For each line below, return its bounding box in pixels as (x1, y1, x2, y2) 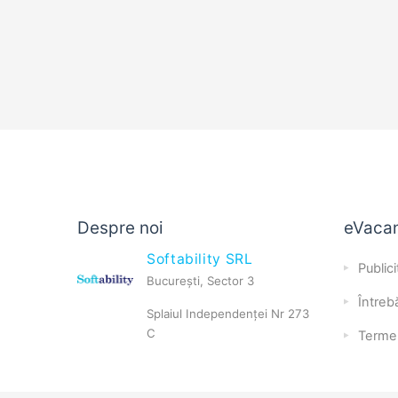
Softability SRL (147, 251, 253, 267)
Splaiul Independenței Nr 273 (147, 306, 309, 321)
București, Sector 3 (147, 274, 254, 288)
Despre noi (77, 218, 163, 238)
